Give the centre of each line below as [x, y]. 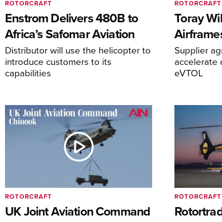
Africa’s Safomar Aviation [70, 33]
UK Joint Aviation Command [78, 211]
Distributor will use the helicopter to [78, 50]
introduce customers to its [58, 61]
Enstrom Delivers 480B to [72, 18]
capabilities [28, 72]
